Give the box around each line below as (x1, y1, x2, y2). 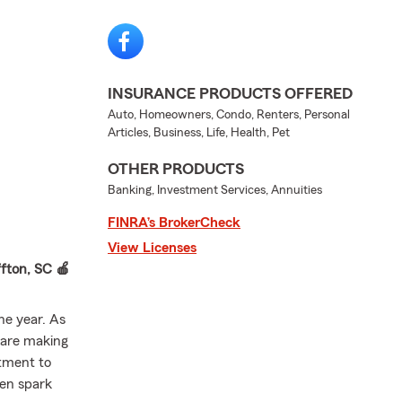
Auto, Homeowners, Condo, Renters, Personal (108, 109, 350, 121)
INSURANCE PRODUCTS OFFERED (108, 85, 353, 101)
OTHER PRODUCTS (108, 161, 244, 177)
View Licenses (108, 240, 197, 255)
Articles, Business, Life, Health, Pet (108, 127, 290, 139)
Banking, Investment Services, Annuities (108, 184, 322, 197)
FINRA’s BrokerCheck (108, 215, 240, 230)
